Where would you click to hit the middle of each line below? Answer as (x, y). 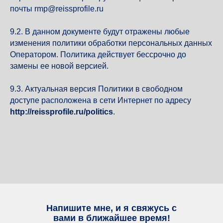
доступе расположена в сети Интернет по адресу (101, 100)
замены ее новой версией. (59, 66)
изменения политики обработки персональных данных (111, 43)
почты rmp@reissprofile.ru (57, 9)
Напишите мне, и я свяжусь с (111, 208)
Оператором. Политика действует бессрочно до (98, 55)
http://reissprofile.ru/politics (61, 112)
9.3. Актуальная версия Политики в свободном (96, 89)
